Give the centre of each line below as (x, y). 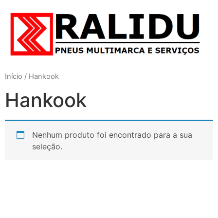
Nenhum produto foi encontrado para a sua (112, 135)
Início (14, 76)
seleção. (47, 147)
